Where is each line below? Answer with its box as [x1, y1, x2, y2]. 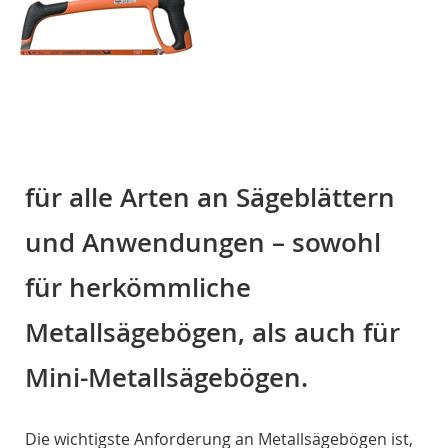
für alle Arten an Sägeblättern [25, 180, 395, 216]
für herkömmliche [25, 270, 251, 306]
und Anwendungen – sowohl [25, 225, 381, 261]
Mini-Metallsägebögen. [25, 360, 308, 396]
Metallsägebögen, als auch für [25, 315, 400, 351]
